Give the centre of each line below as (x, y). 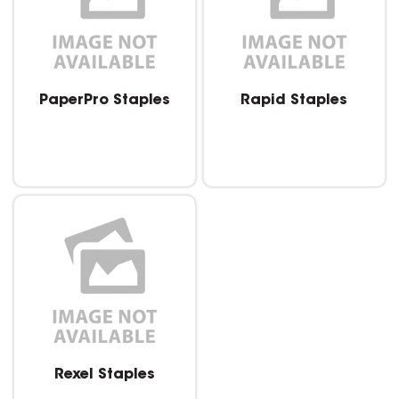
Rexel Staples (105, 375)
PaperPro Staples (105, 100)
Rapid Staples (294, 100)
